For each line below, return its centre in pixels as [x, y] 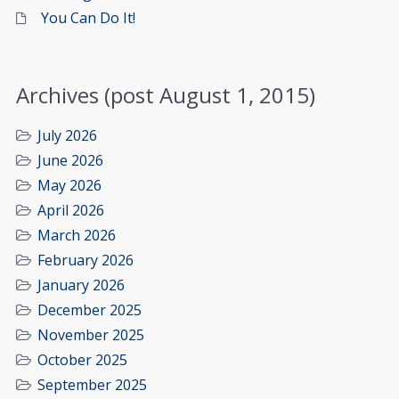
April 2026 [71, 210]
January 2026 [81, 285]
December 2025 [90, 309]
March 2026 [77, 235]
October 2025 [82, 359]
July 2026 [67, 135]
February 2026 [85, 260]
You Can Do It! [88, 17]
